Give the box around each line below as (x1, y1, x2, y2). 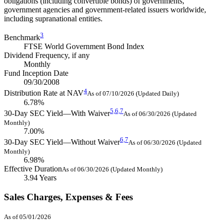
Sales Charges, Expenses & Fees (4, 191, 133, 202)
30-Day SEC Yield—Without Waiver (4, 138, 120, 147)
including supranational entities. (4, 14, 103, 23)
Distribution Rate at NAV (4, 89, 84, 98)
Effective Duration (4, 165, 62, 173)
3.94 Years (24, 173, 56, 182)
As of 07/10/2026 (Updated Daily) (87, 90, 179, 98)
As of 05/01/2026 (4, 213, 51, 221)
